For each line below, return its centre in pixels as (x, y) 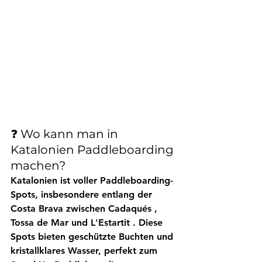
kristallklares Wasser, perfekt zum (85, 251)
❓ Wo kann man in (66, 134)
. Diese (148, 223)
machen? (38, 166)
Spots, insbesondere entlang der (83, 195)
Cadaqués (130, 209)
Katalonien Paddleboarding (94, 150)
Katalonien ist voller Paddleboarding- (92, 181)
